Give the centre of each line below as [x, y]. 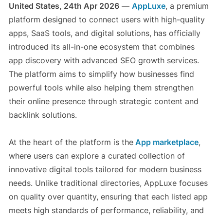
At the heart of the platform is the [71, 142]
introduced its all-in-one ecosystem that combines [101, 47]
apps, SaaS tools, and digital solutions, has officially [104, 33]
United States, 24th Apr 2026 [64, 6]
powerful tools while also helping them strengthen [101, 88]
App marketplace [166, 142]
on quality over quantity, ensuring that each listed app [108, 197]
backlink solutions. [43, 115]
